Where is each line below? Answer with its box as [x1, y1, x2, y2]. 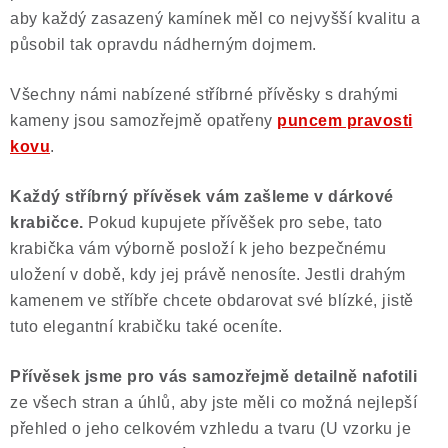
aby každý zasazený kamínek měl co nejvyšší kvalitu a [10, 10, 420, 27]
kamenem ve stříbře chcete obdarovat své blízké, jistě [10, 292, 414, 309]
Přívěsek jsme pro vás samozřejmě [10, 368, 289, 385]
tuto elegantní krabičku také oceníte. [10, 318, 283, 335]
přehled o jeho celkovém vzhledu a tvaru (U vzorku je [10, 420, 411, 437]
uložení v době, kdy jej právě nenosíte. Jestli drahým [10, 266, 406, 283]
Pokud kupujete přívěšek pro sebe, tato [88, 214, 382, 231]
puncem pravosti [277, 112, 413, 129]
